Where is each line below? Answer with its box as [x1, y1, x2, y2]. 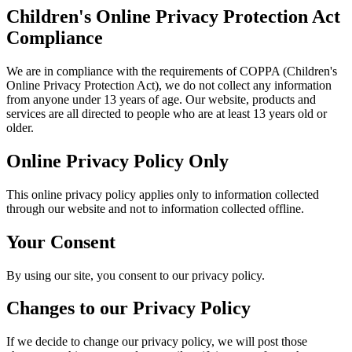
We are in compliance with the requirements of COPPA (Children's [6, 64, 337, 78]
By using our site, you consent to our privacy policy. [6, 268, 265, 282]
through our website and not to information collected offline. [6, 201, 304, 215]
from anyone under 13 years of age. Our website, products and [6, 92, 316, 106]
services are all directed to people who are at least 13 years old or [6, 106, 327, 120]
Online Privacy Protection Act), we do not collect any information [6, 78, 332, 92]
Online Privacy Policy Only [6, 150, 229, 171]
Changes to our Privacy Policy [6, 298, 251, 319]
